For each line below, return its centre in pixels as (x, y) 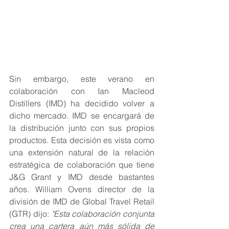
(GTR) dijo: (30, 214)
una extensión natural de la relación (82, 153)
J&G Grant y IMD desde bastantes (82, 177)
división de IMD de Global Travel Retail (82, 202)
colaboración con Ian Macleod (82, 91)
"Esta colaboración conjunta (103, 214)
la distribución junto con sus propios (82, 128)
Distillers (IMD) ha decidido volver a (82, 104)
